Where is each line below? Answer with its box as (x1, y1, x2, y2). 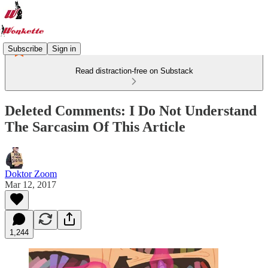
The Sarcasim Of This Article (5, 118, 185, 135)
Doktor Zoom (5, 168, 57, 179)
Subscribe (8, 44, 42, 53)
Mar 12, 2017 (5, 179, 56, 190)
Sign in (52, 44, 76, 53)
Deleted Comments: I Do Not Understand (5, 102, 257, 118)
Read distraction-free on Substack (75, 66, 193, 75)
